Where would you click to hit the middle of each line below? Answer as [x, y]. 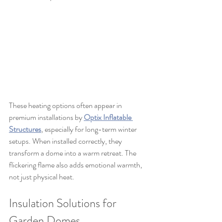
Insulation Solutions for [64, 203]
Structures [25, 129]
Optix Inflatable [108, 117]
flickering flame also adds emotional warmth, [76, 165]
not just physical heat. [42, 177]
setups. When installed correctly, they [66, 141]
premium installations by [46, 117]
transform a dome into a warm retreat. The [73, 153]
